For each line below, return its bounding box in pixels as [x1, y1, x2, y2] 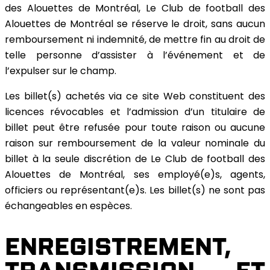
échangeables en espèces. [5, 199, 132, 215]
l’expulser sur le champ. [5, 64, 116, 80]
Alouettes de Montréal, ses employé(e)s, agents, [5, 168, 265, 184]
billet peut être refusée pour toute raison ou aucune [5, 121, 265, 137]
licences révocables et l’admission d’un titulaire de [5, 105, 265, 121]
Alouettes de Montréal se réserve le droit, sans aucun [5, 17, 265, 33]
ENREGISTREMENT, [5, 230, 231, 263]
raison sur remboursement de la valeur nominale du [5, 136, 265, 152]
